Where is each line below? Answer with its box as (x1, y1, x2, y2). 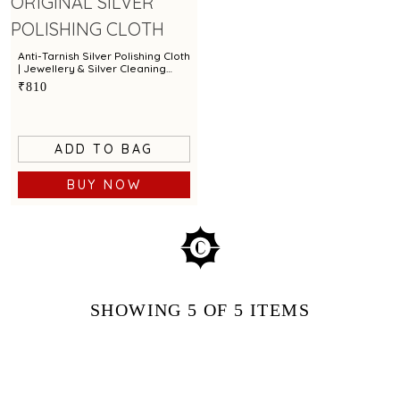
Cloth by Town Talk (18, 74, 114, 87)
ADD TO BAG (54, 141, 154, 157)
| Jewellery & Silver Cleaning (18, 62, 166, 75)
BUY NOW (66, 177, 142, 193)
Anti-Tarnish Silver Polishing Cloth (18, 49, 190, 62)
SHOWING (89, 298, 188, 322)
